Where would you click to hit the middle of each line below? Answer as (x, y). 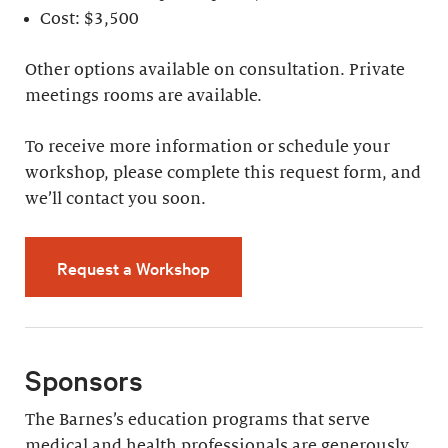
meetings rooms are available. (143, 96)
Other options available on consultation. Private (215, 70)
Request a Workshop (133, 267)
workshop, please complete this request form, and (223, 173)
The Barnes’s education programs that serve (197, 420)
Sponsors (84, 380)
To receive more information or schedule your (207, 147)
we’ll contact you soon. (115, 199)
